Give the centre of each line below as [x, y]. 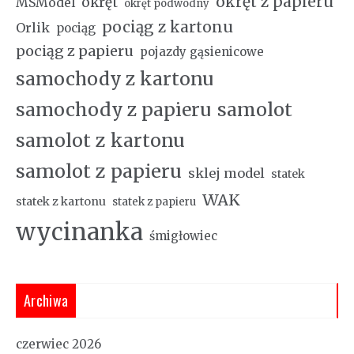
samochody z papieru [113, 110]
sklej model [226, 173]
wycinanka [79, 232]
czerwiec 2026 [58, 345]
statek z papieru [154, 202]
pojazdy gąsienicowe [202, 52]
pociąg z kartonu [168, 27]
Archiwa [46, 301]
